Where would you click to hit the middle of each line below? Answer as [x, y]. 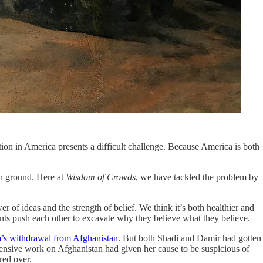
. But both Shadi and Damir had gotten [190, 238]
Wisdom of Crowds [101, 177]
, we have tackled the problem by [197, 177]
